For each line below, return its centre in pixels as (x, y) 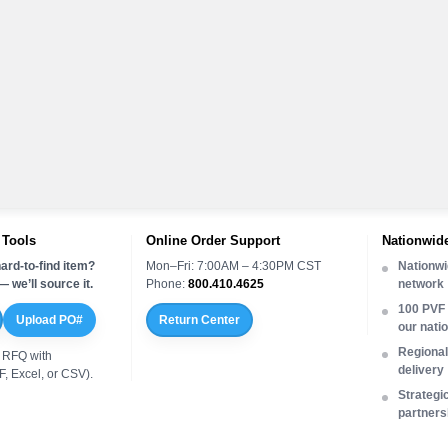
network (421, 283)
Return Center (199, 319)
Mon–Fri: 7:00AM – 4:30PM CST (233, 265)
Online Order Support (212, 240)
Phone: (166, 283)
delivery (421, 369)
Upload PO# (50, 319)
